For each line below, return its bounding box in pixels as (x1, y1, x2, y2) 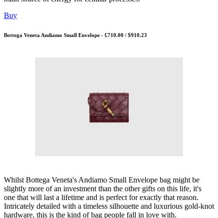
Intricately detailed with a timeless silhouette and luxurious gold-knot (4, 201, 214, 210)
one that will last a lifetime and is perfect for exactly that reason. (4, 193, 199, 201)
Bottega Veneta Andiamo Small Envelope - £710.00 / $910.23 (4, 32, 147, 38)
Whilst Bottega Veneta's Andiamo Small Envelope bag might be (4, 175, 200, 184)
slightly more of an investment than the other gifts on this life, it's (4, 184, 201, 193)
